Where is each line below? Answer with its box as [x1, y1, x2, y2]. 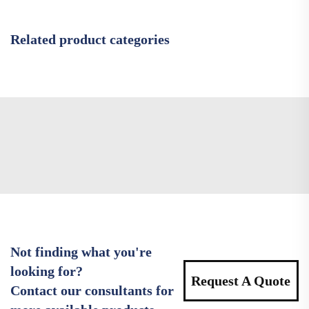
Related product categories [10, 31, 170, 47]
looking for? [10, 263, 83, 279]
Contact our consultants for [10, 282, 174, 298]
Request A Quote [191, 272, 291, 288]
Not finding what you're [10, 243, 152, 259]
